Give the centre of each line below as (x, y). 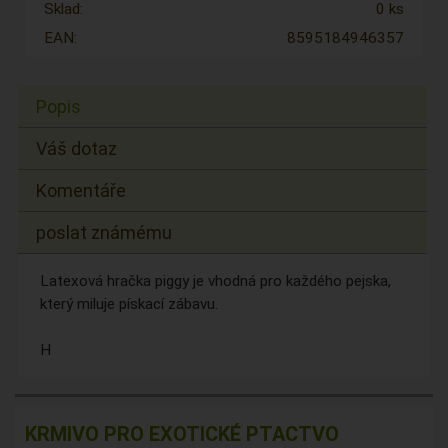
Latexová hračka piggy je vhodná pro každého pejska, (215, 280)
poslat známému (104, 233)
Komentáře (81, 191)
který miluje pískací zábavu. (128, 303)
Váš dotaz (77, 149)
